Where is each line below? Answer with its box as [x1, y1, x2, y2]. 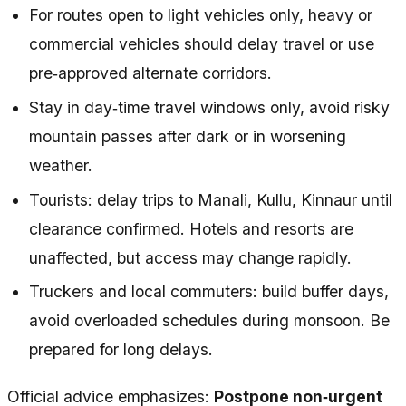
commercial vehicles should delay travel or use [29, 34, 374, 54]
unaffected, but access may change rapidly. [29, 247, 352, 267]
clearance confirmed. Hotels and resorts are [29, 218, 353, 238]
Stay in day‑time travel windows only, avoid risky [29, 98, 390, 118]
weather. [29, 156, 92, 176]
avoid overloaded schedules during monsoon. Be [29, 311, 390, 331]
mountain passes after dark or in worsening [29, 127, 346, 147]
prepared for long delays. [29, 340, 213, 360]
